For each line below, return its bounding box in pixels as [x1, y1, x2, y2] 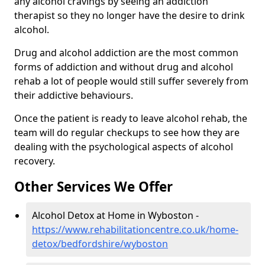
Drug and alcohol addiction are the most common [14, 46, 238, 60]
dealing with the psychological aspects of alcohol [14, 140, 233, 154]
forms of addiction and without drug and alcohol [14, 60, 233, 74]
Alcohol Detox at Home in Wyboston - [32, 209, 199, 222]
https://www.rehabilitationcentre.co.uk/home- [32, 223, 238, 237]
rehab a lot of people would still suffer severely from [14, 75, 248, 88]
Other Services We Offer [14, 177, 173, 196]
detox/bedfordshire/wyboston [32, 237, 168, 251]
